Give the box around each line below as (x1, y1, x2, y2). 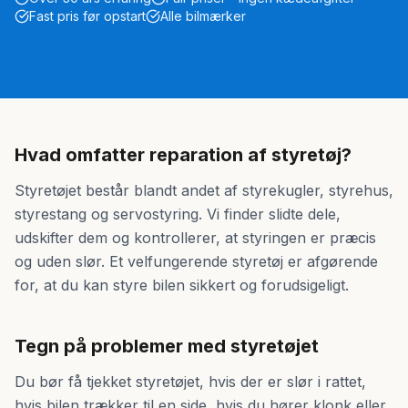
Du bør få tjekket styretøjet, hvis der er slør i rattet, (15, 372, 366, 391)
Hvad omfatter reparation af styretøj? (15, 144, 352, 166)
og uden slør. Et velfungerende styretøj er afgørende (15, 252, 378, 270)
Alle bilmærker (160, 8, 246, 24)
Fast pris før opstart (29, 8, 146, 24)
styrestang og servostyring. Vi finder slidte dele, (15, 205, 341, 223)
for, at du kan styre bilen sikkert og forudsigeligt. (15, 276, 349, 294)
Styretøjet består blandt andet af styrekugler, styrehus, (15, 181, 393, 199)
